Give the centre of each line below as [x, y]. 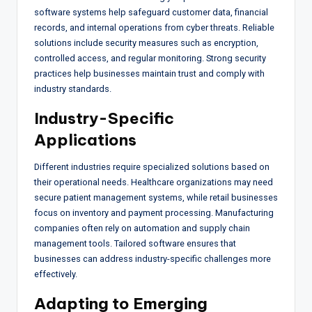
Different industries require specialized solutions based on [152, 166]
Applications [85, 140]
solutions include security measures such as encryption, [146, 42]
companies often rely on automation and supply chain [142, 228]
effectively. [56, 274]
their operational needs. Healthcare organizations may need [154, 182]
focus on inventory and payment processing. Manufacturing [154, 212]
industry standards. [73, 88]
